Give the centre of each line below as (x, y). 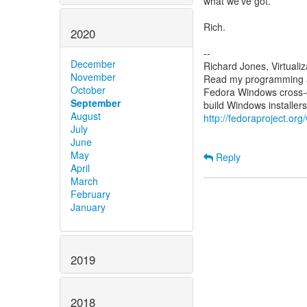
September (96, 102)
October (88, 89)
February (90, 194)
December (93, 63)
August (86, 115)
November (93, 76)
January (88, 207)
